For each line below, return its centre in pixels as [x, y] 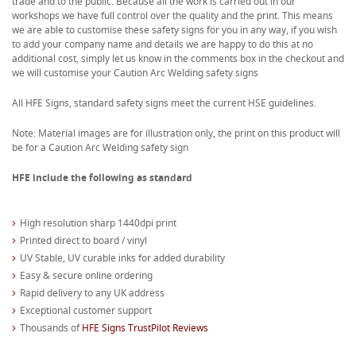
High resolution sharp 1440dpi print [98, 222]
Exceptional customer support [86, 310]
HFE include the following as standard [102, 177]
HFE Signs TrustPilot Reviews [145, 327]
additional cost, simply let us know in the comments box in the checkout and [178, 58]
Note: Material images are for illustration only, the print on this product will [176, 133]
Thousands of [51, 327]
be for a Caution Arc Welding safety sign [100, 147]
